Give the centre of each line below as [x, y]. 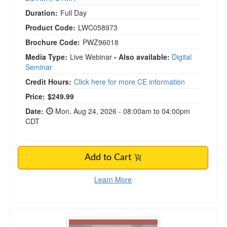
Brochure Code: [53, 42]
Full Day [73, 13]
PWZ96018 [101, 42]
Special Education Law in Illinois [88, 214]
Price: [35, 96]
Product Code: [50, 27]
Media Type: [46, 57]
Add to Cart [109, 158]
